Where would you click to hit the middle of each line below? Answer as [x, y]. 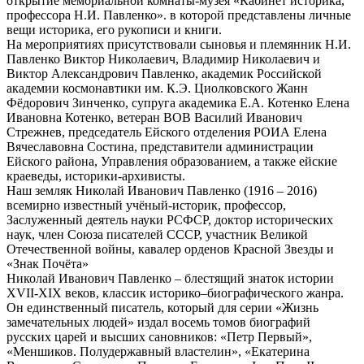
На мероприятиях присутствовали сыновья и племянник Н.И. [179, 44]
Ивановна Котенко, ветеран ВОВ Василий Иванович [154, 117]
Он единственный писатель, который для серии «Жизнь [162, 307]
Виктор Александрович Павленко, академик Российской [164, 73]
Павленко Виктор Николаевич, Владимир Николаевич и [163, 58]
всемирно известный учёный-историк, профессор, [146, 205]
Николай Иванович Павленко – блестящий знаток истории [170, 278]
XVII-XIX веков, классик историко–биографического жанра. [175, 292]
